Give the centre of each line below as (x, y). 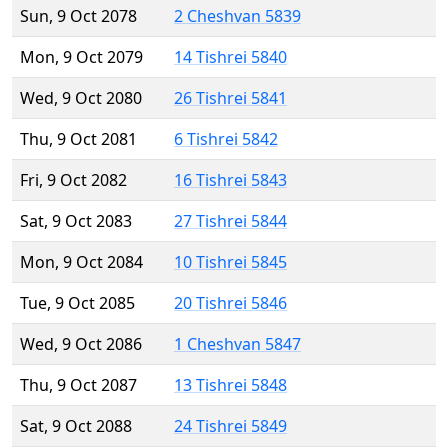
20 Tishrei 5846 (230, 303)
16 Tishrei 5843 (230, 180)
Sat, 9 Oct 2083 (76, 221)
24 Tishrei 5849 (230, 426)
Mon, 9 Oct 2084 (81, 262)
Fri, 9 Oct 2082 (73, 180)
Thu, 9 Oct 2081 (78, 139)
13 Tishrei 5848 (230, 385)
